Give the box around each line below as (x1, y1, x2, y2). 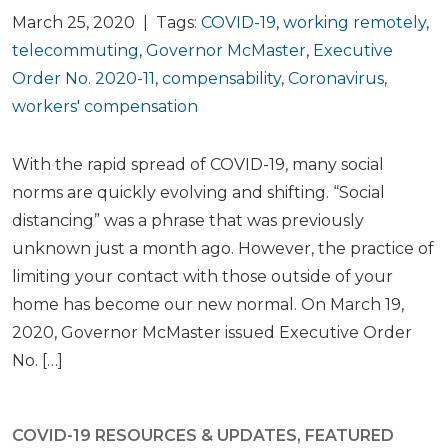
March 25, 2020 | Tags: (12, 13, 201, 32)
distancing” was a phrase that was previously (12, 211, 364, 230)
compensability (162, 69, 281, 88)
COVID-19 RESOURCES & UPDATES (12, 426, 297, 445)
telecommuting (12, 41, 139, 60)
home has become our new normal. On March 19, (12, 295, 404, 314)
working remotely (283, 13, 426, 32)
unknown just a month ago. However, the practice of (12, 239, 434, 258)
